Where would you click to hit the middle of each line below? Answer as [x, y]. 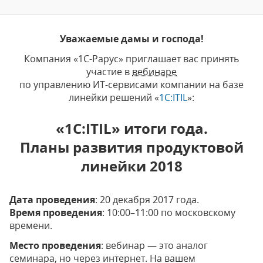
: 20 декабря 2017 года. [147, 200]
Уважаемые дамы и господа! [131, 39]
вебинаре [154, 72]
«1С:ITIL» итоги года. [131, 128]
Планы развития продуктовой [131, 147]
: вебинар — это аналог [154, 245]
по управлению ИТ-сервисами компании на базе [131, 85]
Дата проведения [52, 200]
